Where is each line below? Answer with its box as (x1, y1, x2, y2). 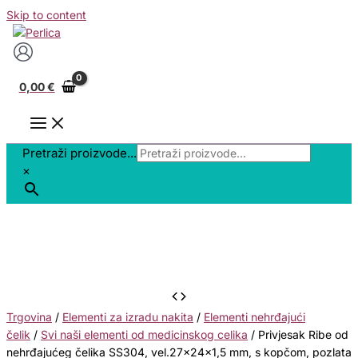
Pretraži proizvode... (22, 145, 137, 161)
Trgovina (6, 310, 52, 324)
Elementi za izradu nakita (62, 310, 193, 324)
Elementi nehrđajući (204, 310, 305, 324)
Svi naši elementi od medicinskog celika (41, 328, 248, 342)
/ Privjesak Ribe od (248, 328, 348, 342)
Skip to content (6, 8, 86, 22)
